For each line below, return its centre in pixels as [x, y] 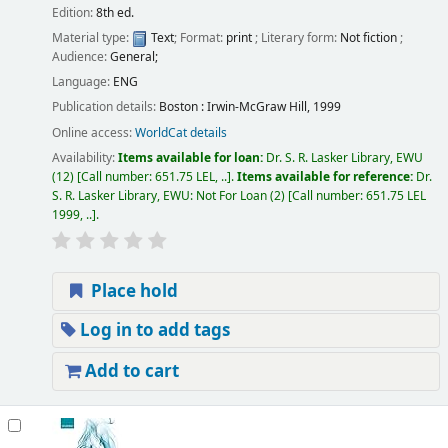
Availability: [84, 157]
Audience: [80, 57]
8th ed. [114, 13]
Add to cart [129, 371]
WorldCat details [180, 132]
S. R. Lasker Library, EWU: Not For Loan [159, 195]
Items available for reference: [326, 176]
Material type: [91, 38]
